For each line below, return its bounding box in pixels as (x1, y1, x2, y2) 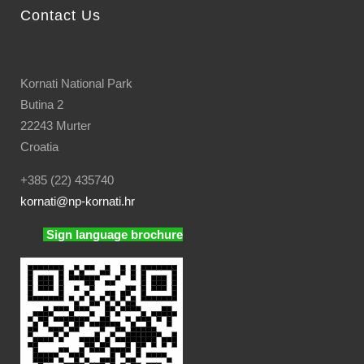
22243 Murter (20, 119, 91, 132)
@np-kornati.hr (56, 194, 135, 208)
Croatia (20, 140, 58, 154)
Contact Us (20, 7, 101, 24)
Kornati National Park (20, 76, 132, 90)
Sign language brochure (46, 227, 183, 241)
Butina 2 (20, 97, 63, 111)
